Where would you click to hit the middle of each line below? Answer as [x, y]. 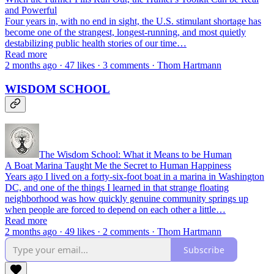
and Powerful [31, 10]
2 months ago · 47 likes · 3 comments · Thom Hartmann [113, 65]
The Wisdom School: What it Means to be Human [135, 155]
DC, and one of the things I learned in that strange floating [117, 188]
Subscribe [204, 250]
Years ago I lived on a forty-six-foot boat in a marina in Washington [135, 177]
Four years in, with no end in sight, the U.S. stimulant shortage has [133, 21]
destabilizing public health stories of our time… [96, 43]
